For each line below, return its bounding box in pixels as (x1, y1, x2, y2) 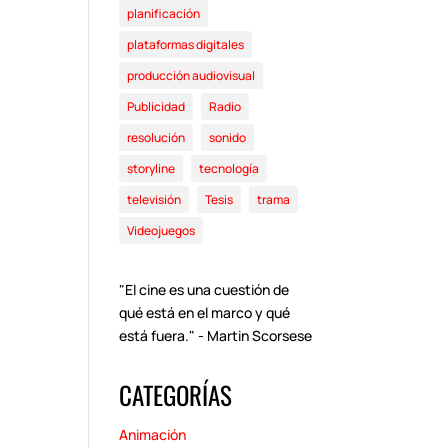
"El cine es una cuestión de (119, 280, 290, 300)
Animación (119, 425, 187, 445)
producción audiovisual (127, 67, 256, 85)
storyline (127, 160, 176, 178)
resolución (127, 129, 186, 147)
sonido (209, 129, 247, 147)
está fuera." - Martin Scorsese (119, 326, 313, 346)
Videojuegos (127, 222, 196, 240)
